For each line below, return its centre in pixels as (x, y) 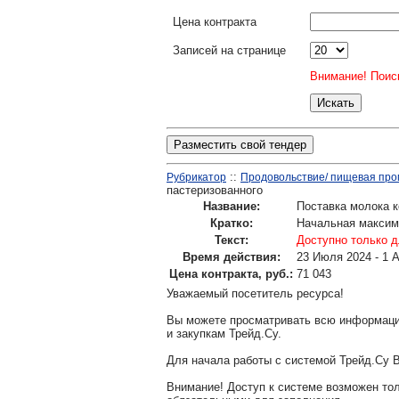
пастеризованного (215, 190)
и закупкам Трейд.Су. (224, 334)
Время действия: (231, 257)
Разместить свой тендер (240, 144)
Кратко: (231, 223)
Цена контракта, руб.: (231, 274)
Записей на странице (229, 50)
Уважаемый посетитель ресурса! (255, 293)
